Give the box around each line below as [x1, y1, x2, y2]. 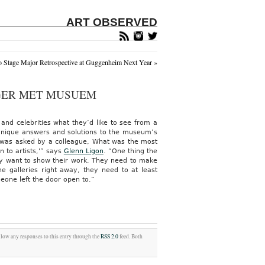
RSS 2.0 [101, 232, 119, 240]
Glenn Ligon [63, 147, 104, 155]
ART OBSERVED [66, 16, 157, 28]
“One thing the [108, 147, 157, 155]
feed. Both [118, 232, 143, 240]
